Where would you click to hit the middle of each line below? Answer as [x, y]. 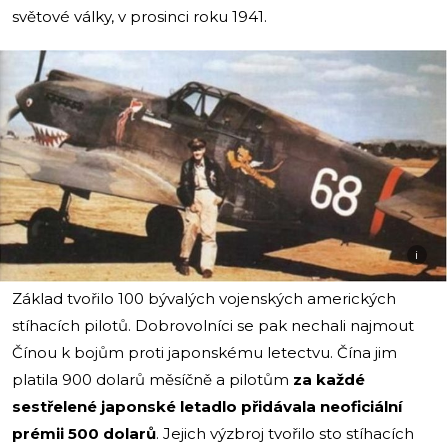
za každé [329, 379]
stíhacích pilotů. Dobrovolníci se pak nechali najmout [213, 325]
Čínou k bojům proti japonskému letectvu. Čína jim [204, 352]
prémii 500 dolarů [84, 433]
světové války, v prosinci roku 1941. [139, 16]
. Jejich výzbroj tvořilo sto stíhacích [285, 433]
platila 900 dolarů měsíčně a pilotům [152, 379]
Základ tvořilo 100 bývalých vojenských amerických [204, 298]
